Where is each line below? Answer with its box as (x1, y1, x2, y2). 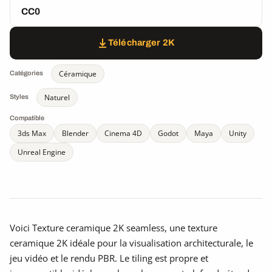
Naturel (44, 92, 70, 103)
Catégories (10, 69, 43, 77)
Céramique (59, 68, 97, 79)
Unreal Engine (18, 146, 66, 157)
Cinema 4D (104, 127, 142, 138)
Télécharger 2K (107, 38, 175, 47)
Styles (10, 93, 29, 101)
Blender (62, 127, 89, 138)
